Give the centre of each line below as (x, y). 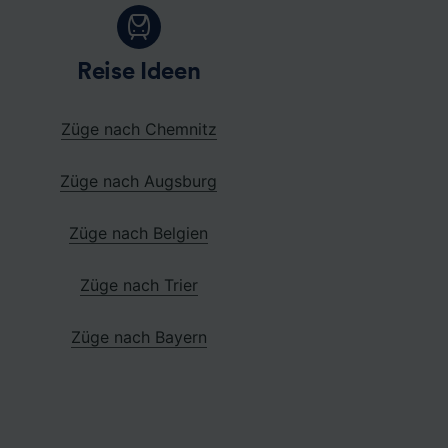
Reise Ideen (139, 71)
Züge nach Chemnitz (138, 128)
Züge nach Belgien (139, 232)
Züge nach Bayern (138, 336)
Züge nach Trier (138, 284)
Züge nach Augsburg (139, 180)
